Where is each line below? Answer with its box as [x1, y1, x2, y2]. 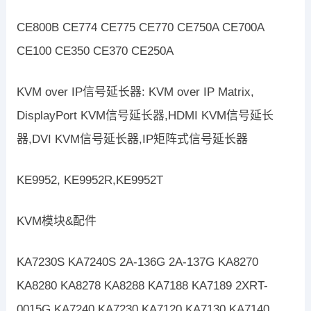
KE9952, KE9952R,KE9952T [16, 174, 163, 187]
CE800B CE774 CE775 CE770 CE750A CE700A [16, 21, 264, 35]
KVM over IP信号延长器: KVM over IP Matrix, [16, 85, 254, 99]
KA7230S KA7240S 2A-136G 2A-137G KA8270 [16, 255, 258, 269]
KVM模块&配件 [16, 215, 96, 228]
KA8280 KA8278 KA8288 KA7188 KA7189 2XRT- [16, 279, 268, 293]
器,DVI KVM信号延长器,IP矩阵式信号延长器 [16, 133, 248, 146]
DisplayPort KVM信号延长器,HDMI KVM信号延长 [16, 109, 274, 123]
